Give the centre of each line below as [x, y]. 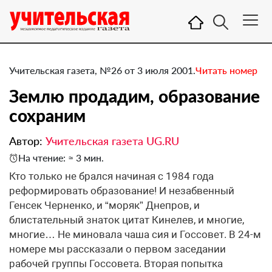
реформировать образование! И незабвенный [122, 191]
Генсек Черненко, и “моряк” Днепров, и [104, 205]
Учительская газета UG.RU [112, 141]
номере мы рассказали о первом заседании [117, 249]
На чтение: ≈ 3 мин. [61, 158]
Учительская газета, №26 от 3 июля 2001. [102, 70]
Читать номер [226, 70]
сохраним [47, 115]
